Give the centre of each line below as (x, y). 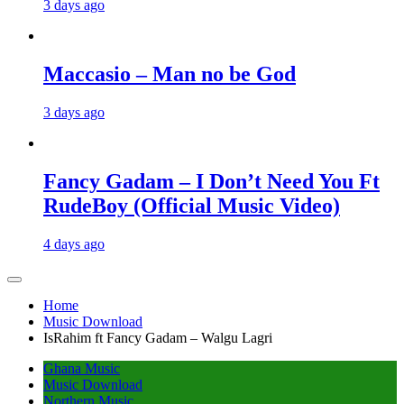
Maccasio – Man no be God (170, 74)
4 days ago (74, 243)
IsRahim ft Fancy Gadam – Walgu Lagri (158, 337)
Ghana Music (82, 368)
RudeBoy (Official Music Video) (192, 205)
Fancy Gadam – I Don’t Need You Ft (211, 181)
